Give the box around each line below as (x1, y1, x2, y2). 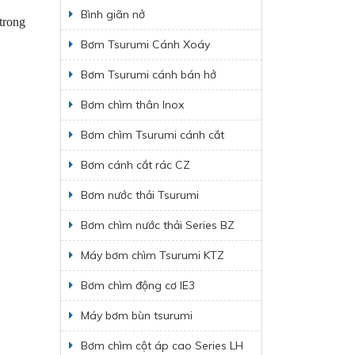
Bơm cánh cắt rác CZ (81, 157, 190, 172)
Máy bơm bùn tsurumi (81, 307, 193, 323)
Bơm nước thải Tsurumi (81, 187, 199, 202)
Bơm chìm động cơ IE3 (81, 277, 195, 292)
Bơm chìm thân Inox (81, 97, 184, 112)
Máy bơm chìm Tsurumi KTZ (81, 247, 224, 262)
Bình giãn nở (81, 6, 145, 21)
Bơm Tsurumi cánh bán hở (81, 67, 216, 82)
